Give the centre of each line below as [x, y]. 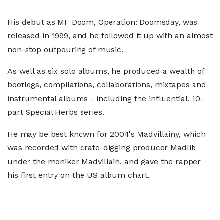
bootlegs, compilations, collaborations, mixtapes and [107, 85]
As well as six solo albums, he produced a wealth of [106, 71]
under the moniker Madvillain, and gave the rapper [104, 162]
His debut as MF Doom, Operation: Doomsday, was [102, 22]
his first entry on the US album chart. [79, 175]
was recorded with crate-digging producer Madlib [102, 148]
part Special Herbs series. [56, 112]
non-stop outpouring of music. [65, 50]
